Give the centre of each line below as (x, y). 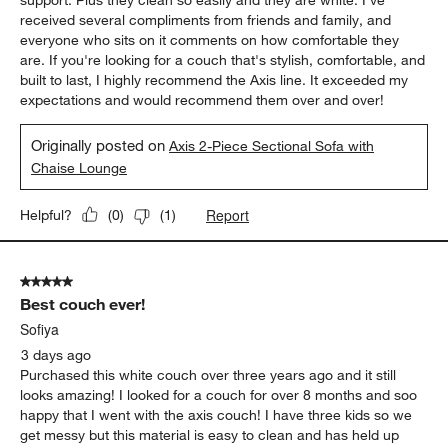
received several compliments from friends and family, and (206, 19)
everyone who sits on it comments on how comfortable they (210, 39)
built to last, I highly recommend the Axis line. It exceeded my (214, 79)
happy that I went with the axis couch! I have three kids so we (216, 414)
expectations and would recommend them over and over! (202, 99)
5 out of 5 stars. (70, 281)
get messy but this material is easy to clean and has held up (210, 434)
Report (228, 214)
